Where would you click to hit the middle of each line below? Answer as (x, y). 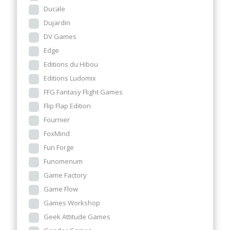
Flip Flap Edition (67, 106)
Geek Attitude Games (77, 217)
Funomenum (63, 161)
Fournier (57, 120)
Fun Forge (59, 147)
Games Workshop (72, 203)
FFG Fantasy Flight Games (83, 92)
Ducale (54, 9)
